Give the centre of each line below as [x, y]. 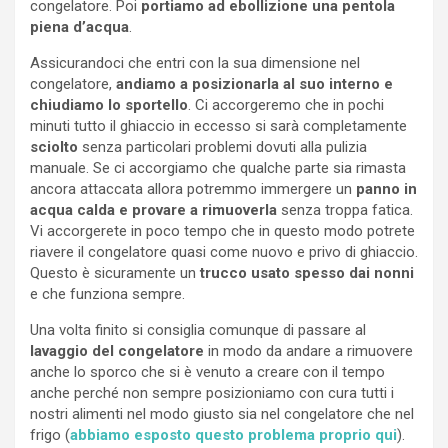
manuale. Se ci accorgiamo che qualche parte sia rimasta [218, 167]
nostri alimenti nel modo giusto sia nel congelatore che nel [222, 413]
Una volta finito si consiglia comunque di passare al [198, 329]
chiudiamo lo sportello [109, 104]
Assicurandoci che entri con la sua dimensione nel [195, 62]
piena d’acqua [79, 26]
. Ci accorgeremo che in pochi [286, 104]
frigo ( [50, 434]
